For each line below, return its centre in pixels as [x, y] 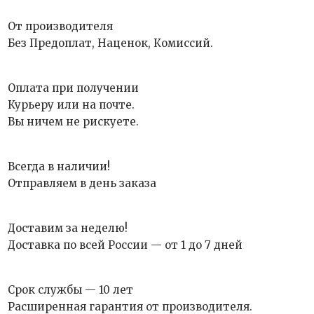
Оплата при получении [74, 88]
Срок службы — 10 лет [71, 290]
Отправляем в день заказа [82, 183]
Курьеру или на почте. [71, 105]
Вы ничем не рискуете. [74, 122]
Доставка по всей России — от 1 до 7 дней [125, 245]
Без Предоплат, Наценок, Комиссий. [111, 43]
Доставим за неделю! [68, 228]
